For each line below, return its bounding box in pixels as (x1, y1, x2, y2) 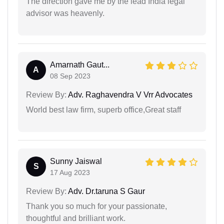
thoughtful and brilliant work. (26, 213, 125, 222)
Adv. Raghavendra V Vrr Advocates (66, 90, 192, 99)
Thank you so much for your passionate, (26, 201, 167, 210)
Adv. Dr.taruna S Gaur (66, 186, 145, 195)
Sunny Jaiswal (50, 156, 102, 165)
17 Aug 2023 (50, 168, 90, 176)
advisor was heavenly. (26, 8, 104, 17)
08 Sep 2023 (50, 71, 90, 80)
